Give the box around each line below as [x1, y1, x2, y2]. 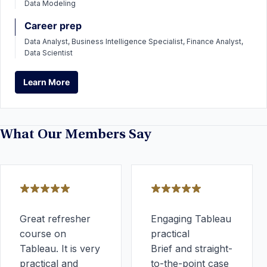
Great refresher [20, 212, 91, 225]
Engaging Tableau [151, 212, 231, 225]
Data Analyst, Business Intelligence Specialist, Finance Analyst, [24, 36, 243, 46]
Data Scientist [24, 48, 73, 57]
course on [20, 227, 66, 240]
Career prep [24, 19, 82, 32]
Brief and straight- [151, 242, 232, 254]
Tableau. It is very [20, 242, 100, 254]
